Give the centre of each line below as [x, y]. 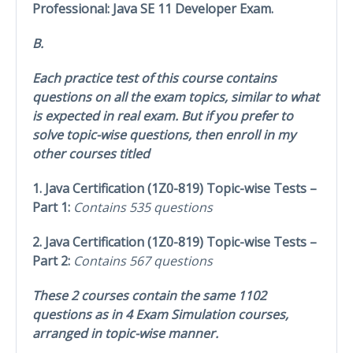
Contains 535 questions [143, 207]
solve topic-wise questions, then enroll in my [164, 134]
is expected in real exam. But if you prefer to [163, 115]
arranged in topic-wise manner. [127, 333]
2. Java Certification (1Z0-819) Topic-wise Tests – [175, 242]
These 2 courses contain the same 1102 [149, 295]
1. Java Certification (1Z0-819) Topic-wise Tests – [175, 188]
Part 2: [53, 260]
